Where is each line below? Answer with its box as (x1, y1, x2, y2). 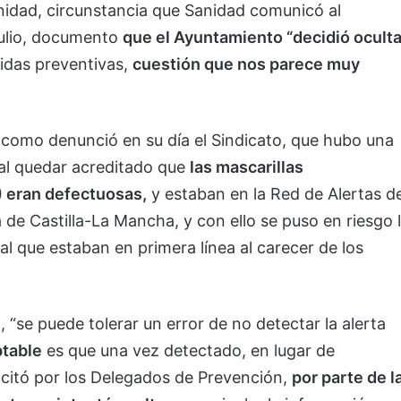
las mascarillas (190, 157, 303, 176)
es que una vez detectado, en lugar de (42, 340, 335, 360)
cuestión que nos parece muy (132, 54, 360, 73)
